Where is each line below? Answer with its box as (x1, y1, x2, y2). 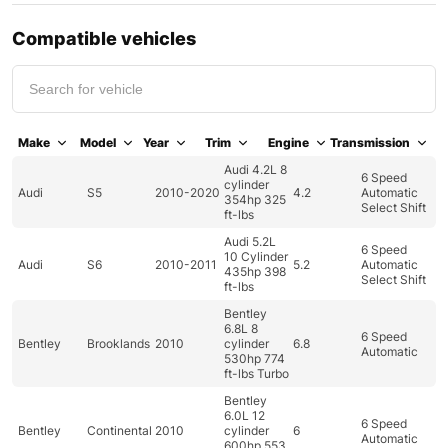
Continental (86, 423, 152, 438)
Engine (267, 135, 309, 150)
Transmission (330, 135, 411, 150)
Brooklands (86, 336, 150, 351)
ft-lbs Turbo (224, 366, 290, 381)
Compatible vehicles (12, 28, 196, 49)
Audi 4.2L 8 (224, 162, 288, 177)
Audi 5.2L (224, 234, 277, 249)
